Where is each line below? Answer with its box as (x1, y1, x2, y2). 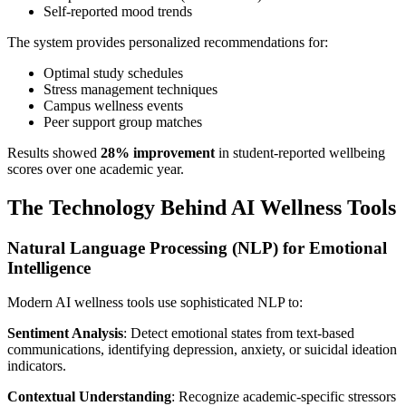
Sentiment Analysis (7, 325, 123, 342)
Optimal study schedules (43, 64, 183, 81)
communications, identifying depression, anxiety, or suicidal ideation (7, 342, 397, 358)
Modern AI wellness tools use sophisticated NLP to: (7, 295, 303, 311)
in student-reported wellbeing (215, 144, 385, 160)
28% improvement (101, 144, 215, 160)
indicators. (7, 358, 66, 374)
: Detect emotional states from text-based (123, 325, 354, 342)
